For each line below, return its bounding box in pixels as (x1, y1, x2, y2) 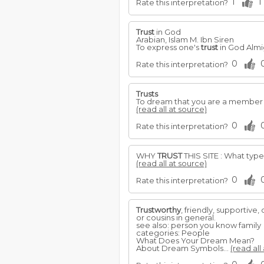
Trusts (136, 89, 158, 98)
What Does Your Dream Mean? (136, 236, 255, 245)
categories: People (136, 228, 210, 237)
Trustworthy (136, 205, 181, 214)
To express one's (136, 42, 201, 52)
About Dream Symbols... (136, 243, 230, 253)
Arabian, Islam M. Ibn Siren (136, 35, 234, 44)
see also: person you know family (136, 220, 261, 230)
